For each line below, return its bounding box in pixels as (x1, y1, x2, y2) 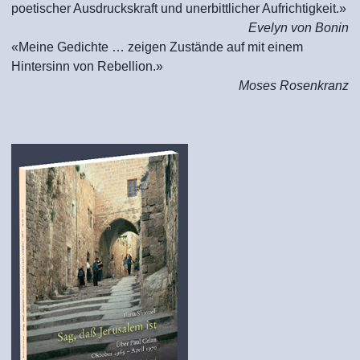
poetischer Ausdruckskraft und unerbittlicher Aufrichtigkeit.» (11, 2, 346, 15)
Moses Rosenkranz (239, 79, 349, 92)
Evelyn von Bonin (248, 21, 349, 35)
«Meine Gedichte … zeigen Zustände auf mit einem (11, 40, 303, 54)
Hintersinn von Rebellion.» (11, 59, 163, 73)
